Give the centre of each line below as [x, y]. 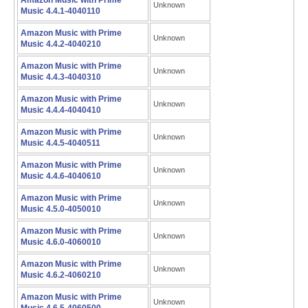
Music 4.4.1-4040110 [60, 11]
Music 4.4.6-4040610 [61, 176]
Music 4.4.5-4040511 [60, 143]
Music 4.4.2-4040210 [61, 44]
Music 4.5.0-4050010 [61, 209]
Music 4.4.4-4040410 [61, 110]
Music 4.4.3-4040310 [61, 77]
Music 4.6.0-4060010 [61, 242]
